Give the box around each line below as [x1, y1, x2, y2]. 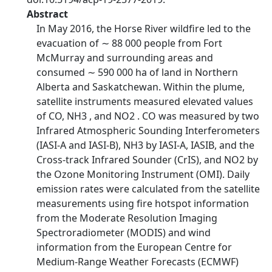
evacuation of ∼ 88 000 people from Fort [36, 36, 222, 50]
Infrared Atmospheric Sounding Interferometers [36, 124, 260, 137]
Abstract [27, 7, 68, 21]
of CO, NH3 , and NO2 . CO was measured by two [36, 109, 259, 123]
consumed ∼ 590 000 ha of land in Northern [36, 66, 238, 79]
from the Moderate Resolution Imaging [36, 211, 217, 225]
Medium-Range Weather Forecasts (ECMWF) [36, 255, 239, 268]
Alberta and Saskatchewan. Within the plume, [36, 80, 245, 93]
